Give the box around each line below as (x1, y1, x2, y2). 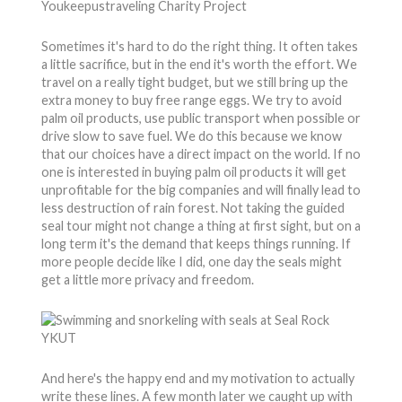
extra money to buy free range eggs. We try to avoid (40, 92, 342, 108)
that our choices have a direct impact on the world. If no (40, 146, 361, 162)
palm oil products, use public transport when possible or (40, 110, 361, 126)
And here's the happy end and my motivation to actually (40, 371, 354, 386)
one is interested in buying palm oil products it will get (40, 164, 346, 179)
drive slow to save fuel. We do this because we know (40, 128, 342, 144)
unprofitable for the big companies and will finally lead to (40, 182, 361, 197)
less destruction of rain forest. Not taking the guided (40, 200, 345, 215)
